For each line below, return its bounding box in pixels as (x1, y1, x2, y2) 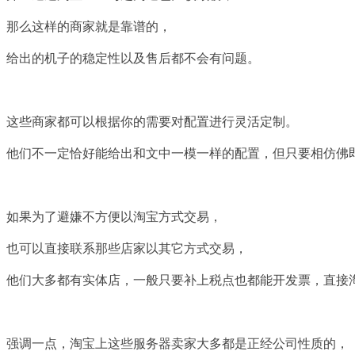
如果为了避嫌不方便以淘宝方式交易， (6, 210, 222, 224)
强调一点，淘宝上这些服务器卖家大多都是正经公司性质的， (6, 337, 349, 351)
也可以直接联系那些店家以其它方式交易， (6, 242, 247, 256)
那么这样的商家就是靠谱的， (6, 20, 171, 34)
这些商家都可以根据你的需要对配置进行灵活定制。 (6, 115, 298, 129)
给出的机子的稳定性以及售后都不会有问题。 (6, 52, 260, 66)
